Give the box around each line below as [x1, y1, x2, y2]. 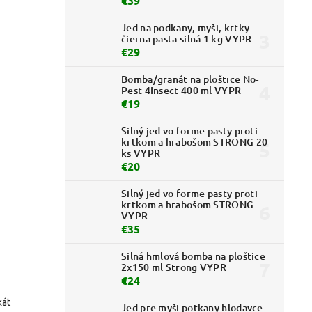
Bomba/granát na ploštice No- [121, 72, 259, 86]
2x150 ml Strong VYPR [121, 260, 227, 274]
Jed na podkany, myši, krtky [121, 21, 250, 35]
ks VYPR [121, 146, 161, 160]
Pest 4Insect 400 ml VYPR [121, 84, 242, 97]
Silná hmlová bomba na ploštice [121, 249, 266, 263]
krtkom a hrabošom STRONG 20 [121, 135, 268, 149]
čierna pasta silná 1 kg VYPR [121, 32, 252, 46]
